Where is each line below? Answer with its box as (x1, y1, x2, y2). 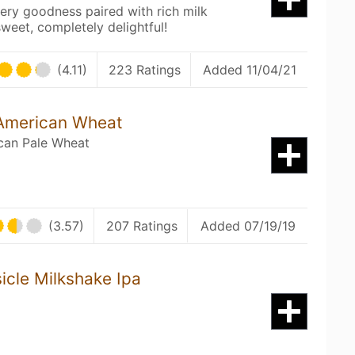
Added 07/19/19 (200, 218, 296, 234)
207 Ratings (106, 218, 178, 234)
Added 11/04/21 (202, 62, 296, 78)
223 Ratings (109, 62, 181, 78)
